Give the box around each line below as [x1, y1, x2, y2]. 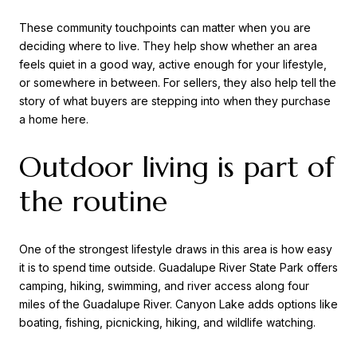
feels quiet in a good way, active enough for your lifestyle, [19, 57, 327, 72]
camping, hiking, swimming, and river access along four [19, 278, 309, 292]
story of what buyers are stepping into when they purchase [19, 94, 331, 108]
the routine [19, 182, 167, 219]
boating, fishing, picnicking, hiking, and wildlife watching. [19, 315, 316, 329]
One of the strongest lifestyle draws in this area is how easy [19, 241, 332, 256]
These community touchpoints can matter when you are [19, 21, 311, 35]
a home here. [19, 112, 88, 127]
